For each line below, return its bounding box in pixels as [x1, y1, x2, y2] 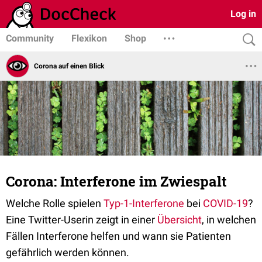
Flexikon [71, 33, 107, 44]
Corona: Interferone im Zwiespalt [6, 172, 227, 191]
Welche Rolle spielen [6, 197, 104, 209]
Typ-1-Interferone [104, 197, 184, 209]
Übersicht [157, 213, 202, 226]
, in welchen [202, 213, 256, 226]
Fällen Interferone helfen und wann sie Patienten [6, 230, 231, 242]
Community [6, 33, 54, 44]
